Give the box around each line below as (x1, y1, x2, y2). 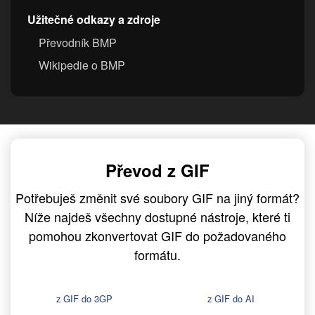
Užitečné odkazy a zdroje (27, 11, 160, 28)
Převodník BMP (39, 34, 117, 51)
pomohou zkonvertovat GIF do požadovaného (29, 226, 286, 245)
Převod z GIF (105, 158, 210, 183)
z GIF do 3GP (56, 292, 112, 306)
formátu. (134, 245, 181, 264)
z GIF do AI (207, 292, 255, 306)
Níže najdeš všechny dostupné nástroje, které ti (25, 207, 290, 226)
